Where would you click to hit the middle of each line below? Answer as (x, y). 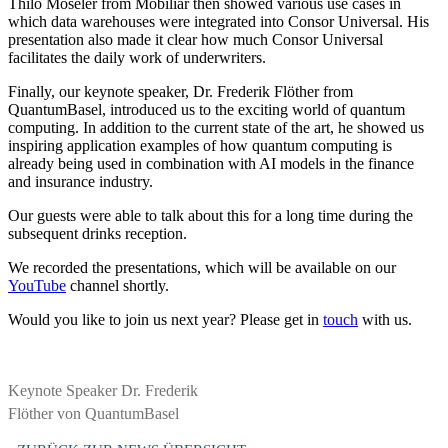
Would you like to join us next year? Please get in (165, 320)
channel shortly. (117, 286)
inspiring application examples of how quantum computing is (200, 146)
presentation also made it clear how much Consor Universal (195, 40)
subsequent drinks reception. (97, 234)
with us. (385, 320)
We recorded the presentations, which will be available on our (202, 268)
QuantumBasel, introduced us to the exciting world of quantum (206, 110)
